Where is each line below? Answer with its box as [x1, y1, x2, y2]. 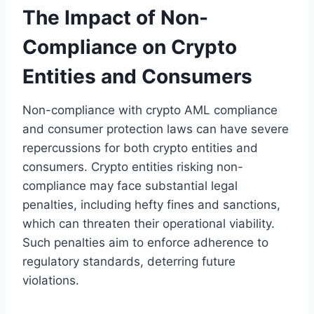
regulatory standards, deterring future [22, 254, 235, 268]
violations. [22, 273, 79, 287]
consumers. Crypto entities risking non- [22, 159, 243, 174]
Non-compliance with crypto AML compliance [22, 102, 278, 117]
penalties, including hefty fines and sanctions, [22, 197, 280, 212]
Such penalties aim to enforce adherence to [22, 235, 268, 250]
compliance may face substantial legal [22, 178, 238, 193]
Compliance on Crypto [22, 34, 237, 59]
